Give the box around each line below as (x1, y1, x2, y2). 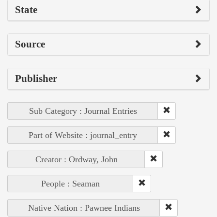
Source (15, 38, 45, 50)
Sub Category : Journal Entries (29, 106, 137, 116)
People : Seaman (41, 178, 100, 188)
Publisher (15, 72, 57, 84)
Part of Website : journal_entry (29, 130, 137, 140)
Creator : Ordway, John (35, 154, 118, 164)
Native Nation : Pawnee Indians (28, 202, 140, 213)
